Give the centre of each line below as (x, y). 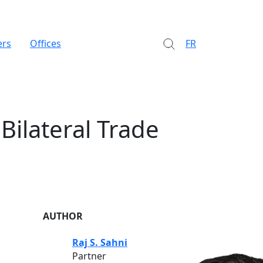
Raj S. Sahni (100, 242)
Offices (45, 43)
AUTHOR (63, 216)
